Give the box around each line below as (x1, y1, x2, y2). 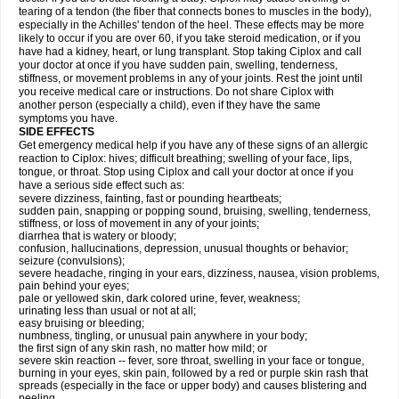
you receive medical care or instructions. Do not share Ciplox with (19, 85, 334, 98)
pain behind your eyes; (19, 280, 129, 292)
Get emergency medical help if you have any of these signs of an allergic (19, 139, 368, 151)
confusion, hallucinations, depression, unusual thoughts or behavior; (19, 242, 348, 255)
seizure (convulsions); (19, 255, 125, 267)
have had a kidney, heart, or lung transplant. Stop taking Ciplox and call (19, 45, 362, 58)
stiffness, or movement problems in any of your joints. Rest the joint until (19, 72, 362, 85)
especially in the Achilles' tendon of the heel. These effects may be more (19, 19, 364, 31)
